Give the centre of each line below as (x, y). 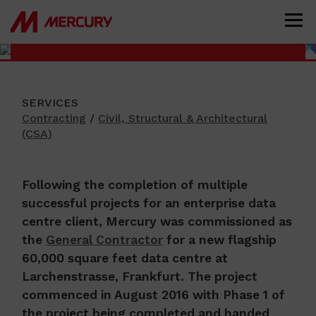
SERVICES (50, 103)
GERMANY (55, 29)
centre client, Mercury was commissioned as (157, 221)
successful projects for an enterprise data (149, 203)
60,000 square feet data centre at (125, 258)
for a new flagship (220, 240)
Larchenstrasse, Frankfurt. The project (140, 276)
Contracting (54, 118)
